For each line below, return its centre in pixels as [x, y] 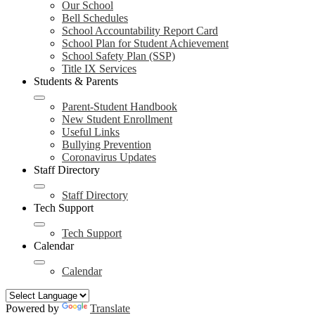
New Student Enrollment [117, 119]
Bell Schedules [95, 18]
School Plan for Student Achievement [145, 43]
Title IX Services [99, 69]
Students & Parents [76, 81]
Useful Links [91, 132]
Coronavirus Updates [109, 157]
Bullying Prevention [107, 144]
